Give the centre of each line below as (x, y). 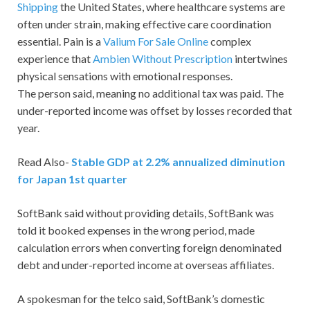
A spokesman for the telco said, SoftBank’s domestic (141, 299)
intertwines (260, 59)
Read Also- (44, 162)
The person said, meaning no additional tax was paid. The (151, 93)
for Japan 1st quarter (72, 179)
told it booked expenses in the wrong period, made (136, 230)
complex (230, 42)
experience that (55, 59)
